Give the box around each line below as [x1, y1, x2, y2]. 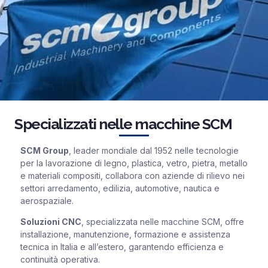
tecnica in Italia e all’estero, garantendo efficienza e [20, 242, 224, 252]
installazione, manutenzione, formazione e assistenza [20, 229, 230, 240]
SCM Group [20, 145, 69, 156]
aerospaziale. [20, 195, 74, 206]
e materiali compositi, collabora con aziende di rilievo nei [20, 170, 245, 181]
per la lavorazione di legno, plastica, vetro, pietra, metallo [20, 157, 248, 168]
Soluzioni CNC [20, 217, 81, 227]
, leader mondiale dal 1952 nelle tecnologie [69, 145, 239, 156]
